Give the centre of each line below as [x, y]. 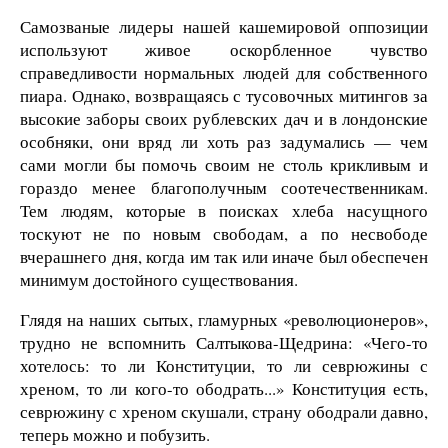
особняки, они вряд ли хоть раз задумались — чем [224, 142]
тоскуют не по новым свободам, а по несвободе [224, 234]
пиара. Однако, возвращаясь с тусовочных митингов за [224, 96]
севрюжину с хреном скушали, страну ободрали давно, [224, 412]
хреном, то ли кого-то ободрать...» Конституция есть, [224, 389]
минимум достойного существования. [159, 280]
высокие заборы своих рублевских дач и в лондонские [224, 119]
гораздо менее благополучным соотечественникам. [224, 188]
